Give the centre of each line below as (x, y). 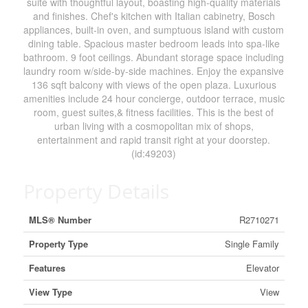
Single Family (252, 244)
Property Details (96, 191)
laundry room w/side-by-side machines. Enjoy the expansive (154, 71)
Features (47, 268)
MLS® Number (60, 220)
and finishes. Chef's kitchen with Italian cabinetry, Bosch (154, 16)
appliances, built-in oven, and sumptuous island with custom (154, 30)
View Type (50, 292)
